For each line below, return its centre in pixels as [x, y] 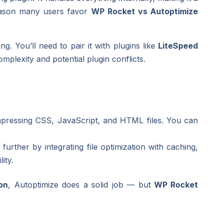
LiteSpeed [178, 45]
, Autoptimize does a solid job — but [81, 184]
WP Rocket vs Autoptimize [145, 11]
